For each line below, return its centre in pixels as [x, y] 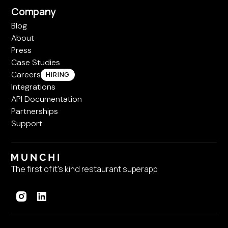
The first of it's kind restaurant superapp [85, 169]
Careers [26, 75]
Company [34, 12]
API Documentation [47, 99]
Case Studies [36, 63]
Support [27, 124]
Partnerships [35, 111]
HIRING [58, 75]
